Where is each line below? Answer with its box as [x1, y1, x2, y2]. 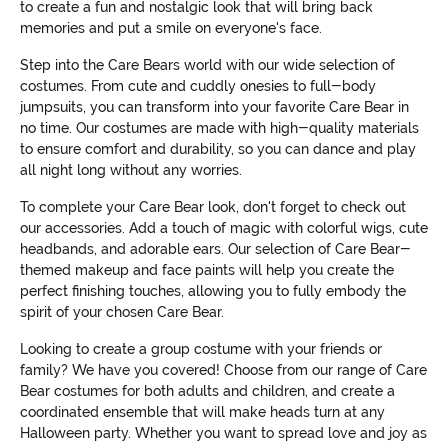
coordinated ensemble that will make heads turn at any [20, 403, 385, 420]
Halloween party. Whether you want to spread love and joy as [20, 424, 427, 441]
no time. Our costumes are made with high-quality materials [20, 119, 419, 136]
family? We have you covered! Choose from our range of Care [20, 361, 427, 378]
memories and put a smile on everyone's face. [20, 19, 322, 36]
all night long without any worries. [20, 161, 242, 178]
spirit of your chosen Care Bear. [20, 303, 224, 320]
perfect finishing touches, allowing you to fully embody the [20, 282, 406, 299]
